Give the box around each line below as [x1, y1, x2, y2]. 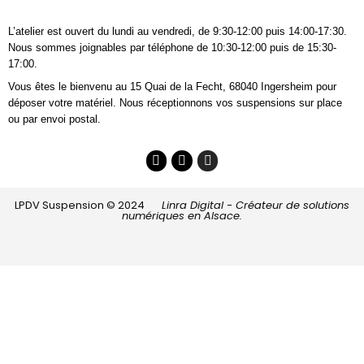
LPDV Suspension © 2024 [15, 197, 162, 213]
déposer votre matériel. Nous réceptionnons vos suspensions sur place [8, 97, 342, 109]
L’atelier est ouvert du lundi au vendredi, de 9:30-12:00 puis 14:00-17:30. [8, 24, 347, 37]
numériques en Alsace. [122, 207, 242, 223]
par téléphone [130, 41, 193, 54]
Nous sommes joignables [8, 41, 130, 54]
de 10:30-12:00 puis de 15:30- [193, 41, 336, 54]
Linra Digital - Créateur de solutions [162, 197, 349, 213]
